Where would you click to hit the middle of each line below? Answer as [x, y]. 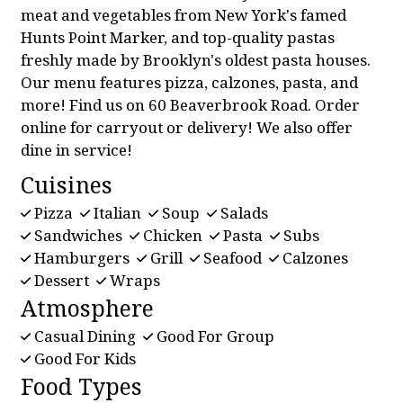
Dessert [62, 281]
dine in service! [76, 150]
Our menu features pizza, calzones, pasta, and [189, 83]
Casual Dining [85, 336]
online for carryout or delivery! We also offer [187, 128]
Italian [117, 213]
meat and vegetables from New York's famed [184, 15]
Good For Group [214, 336]
